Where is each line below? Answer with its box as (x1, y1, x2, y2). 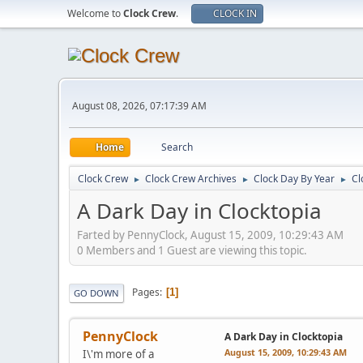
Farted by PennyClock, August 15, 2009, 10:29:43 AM (77, 227, 344, 242)
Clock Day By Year (254, 172, 335, 186)
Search (161, 140, 193, 154)
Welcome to (67, 6, 123, 20)
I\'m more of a (83, 346, 154, 361)
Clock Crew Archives (145, 172, 237, 186)
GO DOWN (74, 286, 119, 299)
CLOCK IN (213, 6, 257, 20)
